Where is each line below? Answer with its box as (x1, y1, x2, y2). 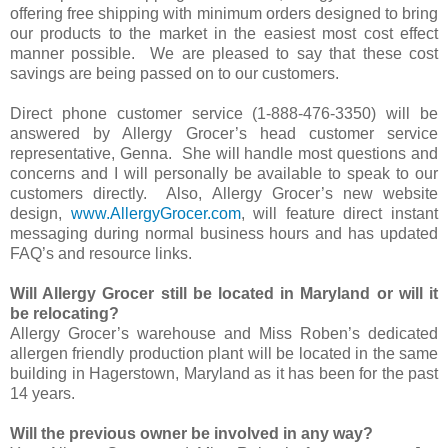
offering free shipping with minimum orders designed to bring (10, 4, 438, 22)
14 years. (10, 384, 95, 402)
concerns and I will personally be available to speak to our (10, 164, 438, 182)
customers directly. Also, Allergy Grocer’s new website (10, 184, 438, 202)
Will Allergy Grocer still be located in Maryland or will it (10, 284, 438, 302)
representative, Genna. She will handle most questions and (10, 144, 438, 162)
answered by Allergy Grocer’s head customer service (10, 124, 438, 142)
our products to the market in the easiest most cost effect (10, 24, 438, 42)
